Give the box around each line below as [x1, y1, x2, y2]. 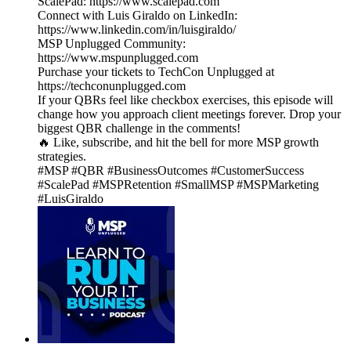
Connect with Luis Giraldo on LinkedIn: [38, 9, 237, 23]
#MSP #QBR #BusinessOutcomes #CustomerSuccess [38, 164, 304, 178]
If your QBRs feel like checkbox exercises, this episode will [38, 93, 333, 107]
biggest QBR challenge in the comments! [38, 121, 241, 136]
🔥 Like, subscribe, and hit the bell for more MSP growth [38, 136, 319, 150]
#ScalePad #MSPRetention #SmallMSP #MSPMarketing [38, 178, 319, 192]
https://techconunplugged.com [38, 79, 186, 93]
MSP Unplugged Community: [38, 37, 186, 51]
